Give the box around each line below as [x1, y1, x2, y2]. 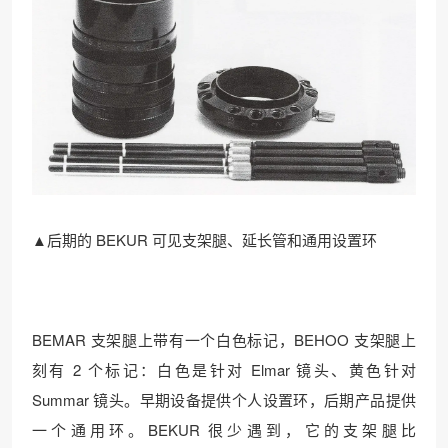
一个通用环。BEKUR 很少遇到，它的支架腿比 [32, 419, 416, 441]
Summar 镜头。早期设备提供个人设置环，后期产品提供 [32, 389, 416, 411]
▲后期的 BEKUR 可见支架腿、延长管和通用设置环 [32, 229, 377, 251]
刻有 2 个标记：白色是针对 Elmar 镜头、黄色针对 [32, 359, 416, 381]
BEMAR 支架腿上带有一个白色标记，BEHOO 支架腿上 [32, 329, 416, 351]
